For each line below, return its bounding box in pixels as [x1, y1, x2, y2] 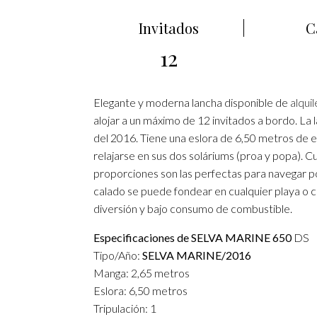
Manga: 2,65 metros [93, 266, 190, 279]
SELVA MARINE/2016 [142, 248, 251, 262]
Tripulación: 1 [93, 301, 156, 315]
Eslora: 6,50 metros [93, 284, 188, 297]
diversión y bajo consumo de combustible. [93, 202, 292, 215]
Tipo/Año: [93, 248, 142, 262]
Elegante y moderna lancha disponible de [93, 96, 290, 109]
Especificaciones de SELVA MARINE [93, 231, 270, 244]
